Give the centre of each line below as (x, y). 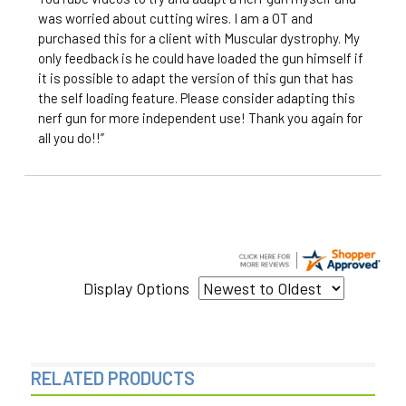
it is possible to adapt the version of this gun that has (196, 78)
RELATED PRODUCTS (113, 378)
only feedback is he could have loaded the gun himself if (201, 58)
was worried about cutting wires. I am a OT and (176, 19)
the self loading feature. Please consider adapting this (197, 98)
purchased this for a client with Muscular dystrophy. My (199, 39)
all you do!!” (72, 138)
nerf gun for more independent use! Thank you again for (201, 118)
